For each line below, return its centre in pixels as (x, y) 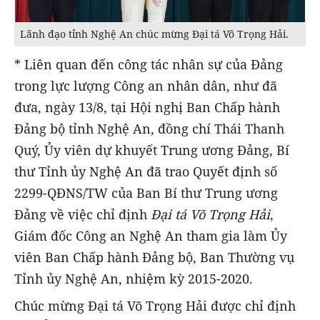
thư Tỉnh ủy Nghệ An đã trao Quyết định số (146, 171)
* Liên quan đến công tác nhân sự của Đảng (149, 64)
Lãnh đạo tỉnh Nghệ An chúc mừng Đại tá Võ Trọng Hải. (154, 34)
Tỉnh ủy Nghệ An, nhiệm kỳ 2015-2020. (134, 278)
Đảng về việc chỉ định (82, 214)
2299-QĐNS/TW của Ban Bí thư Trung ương (146, 192)
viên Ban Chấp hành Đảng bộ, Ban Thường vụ (154, 257)
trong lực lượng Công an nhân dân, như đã (146, 85)
